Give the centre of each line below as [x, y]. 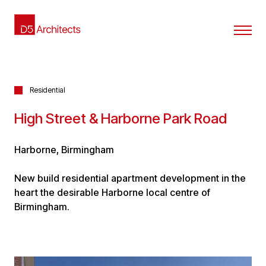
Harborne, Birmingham [64, 150]
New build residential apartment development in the [130, 178]
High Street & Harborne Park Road [121, 118]
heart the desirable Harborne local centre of [112, 192]
